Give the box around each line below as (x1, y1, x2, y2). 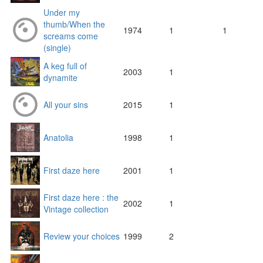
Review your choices (43, 230, 120, 242)
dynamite (43, 72, 77, 84)
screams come (43, 30, 98, 42)
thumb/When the (43, 18, 105, 31)
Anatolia (43, 131, 73, 144)
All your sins (43, 99, 88, 111)
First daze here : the (43, 191, 119, 204)
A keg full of (43, 60, 87, 72)
